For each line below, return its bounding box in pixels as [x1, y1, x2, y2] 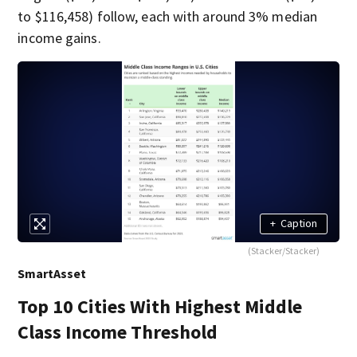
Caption [280, 216, 317, 231]
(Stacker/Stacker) [247, 244, 320, 257]
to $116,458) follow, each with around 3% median [18, 7, 318, 25]
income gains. [18, 29, 101, 47]
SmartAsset [18, 265, 87, 281]
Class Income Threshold [18, 319, 218, 344]
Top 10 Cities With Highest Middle [18, 293, 303, 319]
